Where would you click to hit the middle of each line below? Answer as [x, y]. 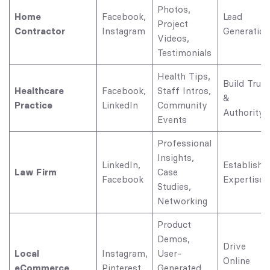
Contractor [39, 31]
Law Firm [35, 172]
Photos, [174, 9]
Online [236, 260]
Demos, [173, 239]
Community [182, 105]
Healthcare [39, 90]
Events [172, 119]
